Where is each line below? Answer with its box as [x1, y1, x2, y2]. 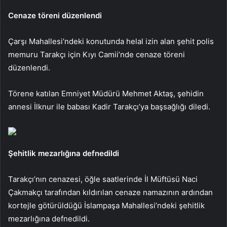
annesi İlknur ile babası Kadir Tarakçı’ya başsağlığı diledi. [8, 101, 210, 111]
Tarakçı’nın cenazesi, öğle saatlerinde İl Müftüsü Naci [8, 174, 198, 184]
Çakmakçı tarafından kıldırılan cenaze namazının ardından [8, 187, 213, 197]
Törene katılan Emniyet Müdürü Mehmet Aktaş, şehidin [8, 88, 204, 98]
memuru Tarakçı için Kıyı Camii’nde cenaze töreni [8, 49, 185, 59]
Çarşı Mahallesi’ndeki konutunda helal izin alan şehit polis [8, 36, 214, 46]
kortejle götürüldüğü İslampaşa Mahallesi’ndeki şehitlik [8, 200, 205, 210]
